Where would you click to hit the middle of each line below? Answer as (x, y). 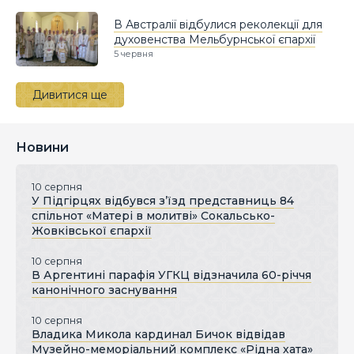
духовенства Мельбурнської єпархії (215, 39)
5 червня (134, 53)
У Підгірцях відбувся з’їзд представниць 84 (163, 200)
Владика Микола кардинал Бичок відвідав (158, 334)
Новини (42, 147)
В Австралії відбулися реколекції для (218, 24)
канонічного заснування (104, 290)
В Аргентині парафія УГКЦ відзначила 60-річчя (171, 275)
